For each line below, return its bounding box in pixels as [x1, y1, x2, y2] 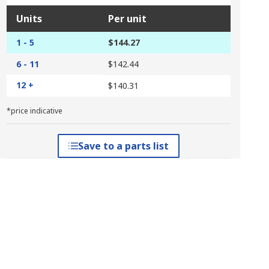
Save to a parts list [77, 139, 169, 153]
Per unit [107, 12, 147, 25]
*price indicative [6, 106, 62, 116]
